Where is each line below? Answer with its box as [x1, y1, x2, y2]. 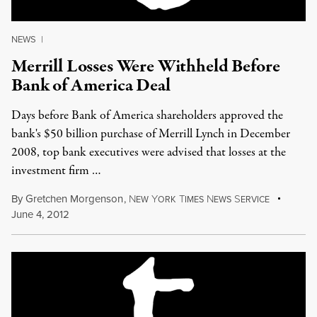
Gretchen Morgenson [25, 191, 123, 207]
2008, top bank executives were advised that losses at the [11, 144, 286, 161]
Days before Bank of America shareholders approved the [11, 107, 283, 125]
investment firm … [11, 162, 101, 180]
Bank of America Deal [11, 73, 171, 98]
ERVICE [240, 193, 270, 206]
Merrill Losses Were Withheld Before [11, 54, 280, 79]
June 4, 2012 [11, 207, 69, 222]
